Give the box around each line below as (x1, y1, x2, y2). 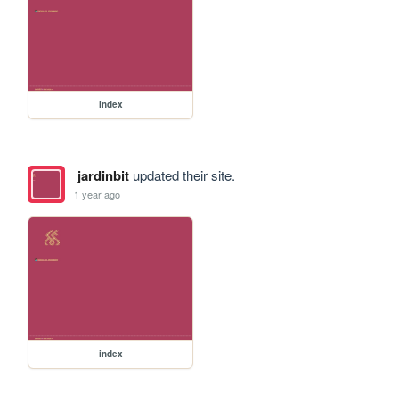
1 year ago (74, 186, 121, 201)
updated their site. (128, 166, 235, 185)
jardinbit (77, 166, 129, 186)
